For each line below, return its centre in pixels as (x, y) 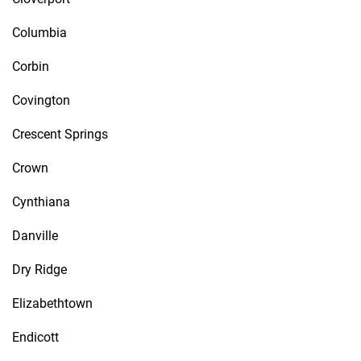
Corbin (31, 66)
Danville (35, 236)
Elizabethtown (52, 303)
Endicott (35, 337)
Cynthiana (41, 202)
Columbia (39, 33)
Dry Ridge (39, 270)
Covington (41, 100)
